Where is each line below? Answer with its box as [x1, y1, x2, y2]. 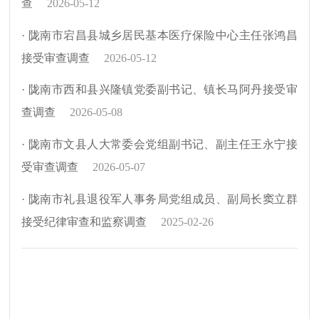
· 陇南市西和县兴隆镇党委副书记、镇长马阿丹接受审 [21, 83, 298, 96]
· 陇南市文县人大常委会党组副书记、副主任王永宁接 [21, 138, 298, 151]
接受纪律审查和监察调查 [21, 215, 147, 228]
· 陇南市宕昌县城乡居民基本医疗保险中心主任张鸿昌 [21, 28, 298, 41]
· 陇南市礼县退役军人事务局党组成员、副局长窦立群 [21, 192, 298, 205]
